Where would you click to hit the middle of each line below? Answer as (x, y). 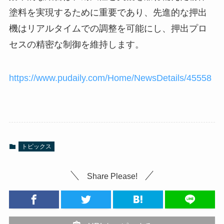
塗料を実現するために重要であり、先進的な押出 (108, 12)
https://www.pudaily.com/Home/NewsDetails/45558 (110, 78)
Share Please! (112, 176)
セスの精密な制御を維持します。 (76, 44)
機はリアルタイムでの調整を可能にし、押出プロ (108, 28)
